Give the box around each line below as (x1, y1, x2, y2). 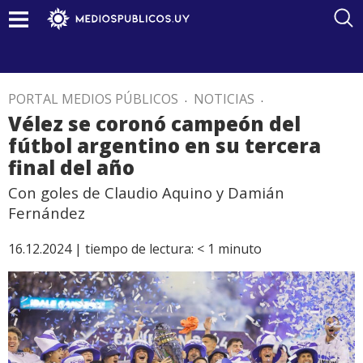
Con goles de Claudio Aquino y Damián (8, 182, 284, 203)
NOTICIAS (194, 90, 254, 108)
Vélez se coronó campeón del (8, 110, 301, 137)
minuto (218, 240, 262, 258)
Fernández (8, 203, 85, 223)
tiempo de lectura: (85, 240, 194, 258)
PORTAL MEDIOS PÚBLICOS (8, 90, 178, 108)
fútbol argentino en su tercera (8, 132, 321, 159)
